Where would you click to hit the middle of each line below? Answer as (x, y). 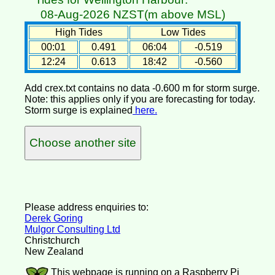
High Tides (79, 32)
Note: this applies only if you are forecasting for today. (140, 99)
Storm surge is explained (79, 110)
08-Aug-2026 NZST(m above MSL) (133, 14)
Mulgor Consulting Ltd (72, 229)
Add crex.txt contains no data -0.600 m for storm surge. (142, 88)
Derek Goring (54, 218)
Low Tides (183, 32)
